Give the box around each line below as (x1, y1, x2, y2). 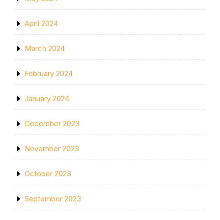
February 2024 (25, 68, 73, 78)
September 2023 (25, 193, 81, 203)
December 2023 (25, 118, 80, 128)
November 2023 (25, 143, 79, 153)
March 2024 (25, 43, 65, 53)
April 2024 (25, 18, 58, 28)
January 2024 (25, 93, 69, 103)
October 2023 (25, 168, 71, 178)
